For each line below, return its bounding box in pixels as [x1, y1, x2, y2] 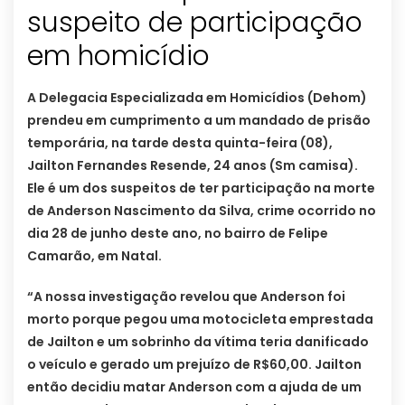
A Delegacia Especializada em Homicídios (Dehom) [27, 89, 367, 108]
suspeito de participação [27, 4, 363, 42]
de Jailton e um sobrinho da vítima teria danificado [27, 333, 369, 352]
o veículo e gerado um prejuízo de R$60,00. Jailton [27, 355, 362, 374]
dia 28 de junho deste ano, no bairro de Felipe [27, 224, 328, 243]
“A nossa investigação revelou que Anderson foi [27, 287, 345, 306]
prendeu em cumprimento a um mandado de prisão [27, 111, 371, 130]
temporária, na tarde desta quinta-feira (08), [27, 134, 333, 153]
